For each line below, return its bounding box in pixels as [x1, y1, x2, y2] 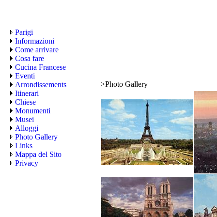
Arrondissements [15, 80, 66, 89]
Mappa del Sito [15, 150, 62, 158]
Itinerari [15, 89, 39, 97]
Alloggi [15, 124, 38, 132]
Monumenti [15, 107, 50, 115]
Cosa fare [15, 54, 44, 62]
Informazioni [15, 37, 54, 45]
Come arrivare [15, 46, 59, 54]
